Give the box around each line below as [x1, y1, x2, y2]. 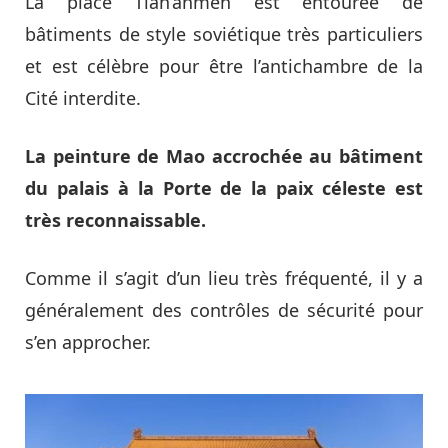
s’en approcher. [25, 329, 151, 354]
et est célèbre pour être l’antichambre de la [25, 53, 423, 78]
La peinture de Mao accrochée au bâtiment [25, 143, 423, 168]
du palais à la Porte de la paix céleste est [25, 175, 423, 200]
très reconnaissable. [25, 207, 206, 232]
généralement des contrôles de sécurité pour [25, 297, 423, 322]
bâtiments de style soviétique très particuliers [25, 21, 423, 46]
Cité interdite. [25, 85, 141, 110]
